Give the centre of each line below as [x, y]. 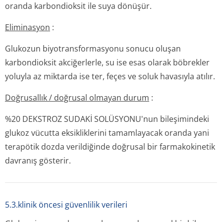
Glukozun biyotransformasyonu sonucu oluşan [93, 49]
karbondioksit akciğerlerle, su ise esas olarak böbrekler [107, 62]
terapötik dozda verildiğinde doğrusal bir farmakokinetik [110, 147]
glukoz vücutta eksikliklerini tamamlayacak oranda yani [107, 133]
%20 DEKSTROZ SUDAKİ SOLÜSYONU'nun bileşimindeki [107, 119]
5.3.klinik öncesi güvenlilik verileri [66, 205]
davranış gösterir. [38, 161]
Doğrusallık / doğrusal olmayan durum [77, 98]
